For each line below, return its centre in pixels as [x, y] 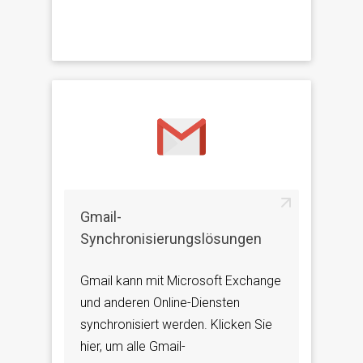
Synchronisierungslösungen [171, 239]
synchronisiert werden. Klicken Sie [176, 325]
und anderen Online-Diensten [160, 303]
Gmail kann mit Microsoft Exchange [181, 281]
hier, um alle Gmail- [133, 347]
